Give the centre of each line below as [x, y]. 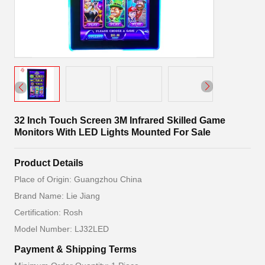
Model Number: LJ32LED [62, 229]
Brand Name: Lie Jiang [57, 196]
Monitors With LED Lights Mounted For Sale [112, 132]
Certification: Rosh [49, 212]
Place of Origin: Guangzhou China [78, 179]
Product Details [49, 163]
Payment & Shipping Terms [75, 249]
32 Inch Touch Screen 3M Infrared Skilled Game [120, 120]
